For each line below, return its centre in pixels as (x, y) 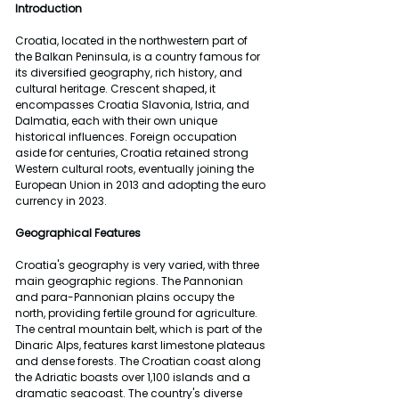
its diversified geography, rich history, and (130, 72)
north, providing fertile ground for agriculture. (138, 313)
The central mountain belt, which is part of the (140, 329)
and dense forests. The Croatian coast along (139, 361)
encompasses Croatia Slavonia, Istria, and (134, 104)
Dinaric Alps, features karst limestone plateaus (142, 345)
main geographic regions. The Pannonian (130, 281)
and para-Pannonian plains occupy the (126, 297)
